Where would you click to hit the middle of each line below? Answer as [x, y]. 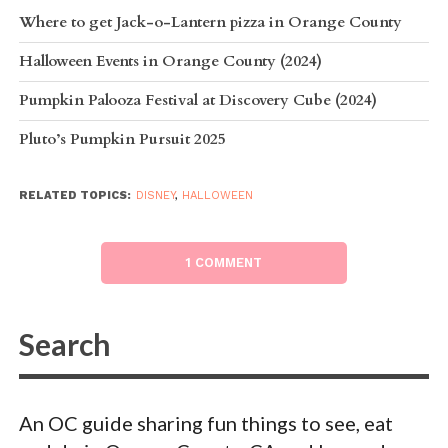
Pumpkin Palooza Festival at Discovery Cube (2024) [197, 100]
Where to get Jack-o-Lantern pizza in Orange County [210, 22]
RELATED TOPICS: [74, 195]
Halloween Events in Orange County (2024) [170, 61]
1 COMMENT [224, 262]
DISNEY [155, 195]
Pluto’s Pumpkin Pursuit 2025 [122, 139]
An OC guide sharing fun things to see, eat [205, 422]
